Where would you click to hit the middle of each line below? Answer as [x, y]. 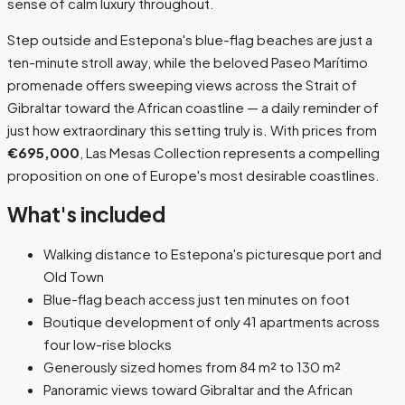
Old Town [74, 277]
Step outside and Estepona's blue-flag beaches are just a [190, 40]
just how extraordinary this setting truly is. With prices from [192, 130]
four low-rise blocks [108, 344]
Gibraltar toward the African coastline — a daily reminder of [193, 108]
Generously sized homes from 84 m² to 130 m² [192, 367]
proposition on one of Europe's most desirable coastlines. [193, 175]
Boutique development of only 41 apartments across [212, 322]
